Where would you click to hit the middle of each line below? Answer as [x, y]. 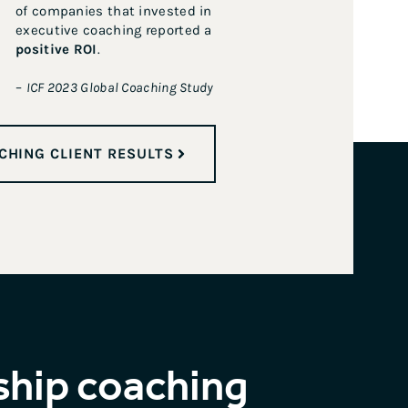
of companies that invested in [114, 11]
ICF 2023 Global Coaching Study [120, 87]
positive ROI [56, 49]
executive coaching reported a [114, 30]
